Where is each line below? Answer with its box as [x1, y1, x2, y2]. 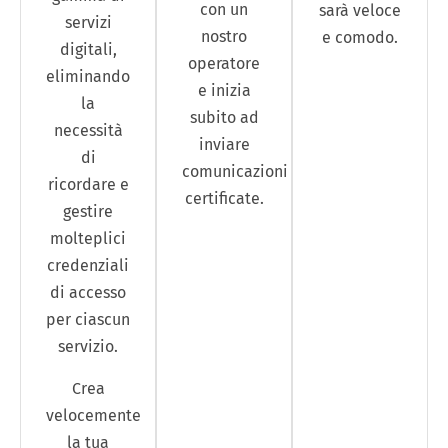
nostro [201, 26, 247, 46]
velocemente [46, 405, 141, 425]
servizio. [58, 337, 118, 357]
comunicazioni [182, 161, 288, 181]
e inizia [197, 80, 251, 100]
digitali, [59, 40, 117, 60]
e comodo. [322, 27, 398, 47]
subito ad [189, 107, 259, 127]
